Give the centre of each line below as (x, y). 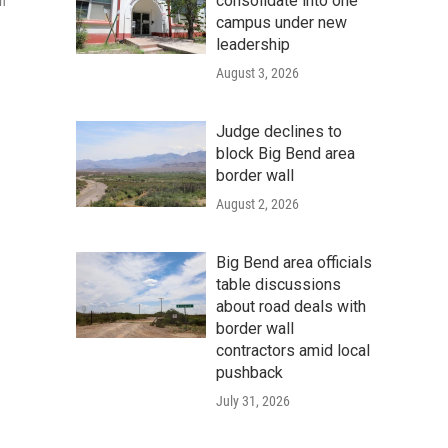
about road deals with (291, 306)
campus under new (281, 22)
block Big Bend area (285, 153)
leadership (253, 44)
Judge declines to (279, 131)
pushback (249, 372)
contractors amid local (293, 350)
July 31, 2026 (253, 400)
